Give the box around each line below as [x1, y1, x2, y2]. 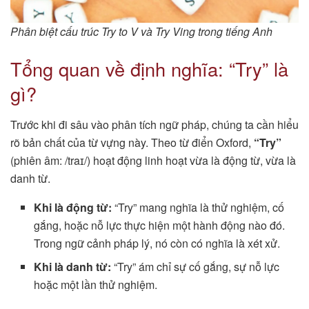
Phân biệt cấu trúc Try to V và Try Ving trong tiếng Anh [10, 23, 272, 40]
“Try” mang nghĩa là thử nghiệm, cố [112, 199, 285, 215]
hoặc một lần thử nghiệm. [34, 276, 158, 292]
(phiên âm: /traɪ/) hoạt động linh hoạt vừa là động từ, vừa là [10, 152, 296, 168]
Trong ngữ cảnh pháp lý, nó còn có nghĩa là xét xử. [34, 235, 281, 251]
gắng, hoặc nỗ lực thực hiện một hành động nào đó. [34, 217, 286, 233]
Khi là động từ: [34, 199, 112, 215]
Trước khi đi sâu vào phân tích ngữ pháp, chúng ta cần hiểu [10, 116, 299, 132]
